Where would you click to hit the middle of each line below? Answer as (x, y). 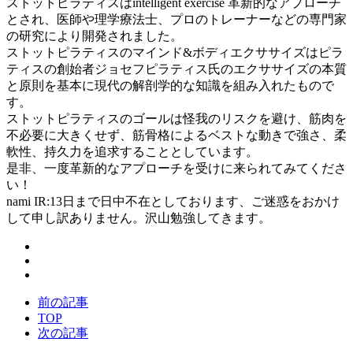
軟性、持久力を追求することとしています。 (132, 151)
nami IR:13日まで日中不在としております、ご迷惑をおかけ (173, 201)
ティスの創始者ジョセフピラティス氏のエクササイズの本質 (176, 69)
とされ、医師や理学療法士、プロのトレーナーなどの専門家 (176, 19)
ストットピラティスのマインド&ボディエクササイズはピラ (175, 52)
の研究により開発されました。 (95, 35)
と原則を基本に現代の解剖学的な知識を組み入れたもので (170, 85)
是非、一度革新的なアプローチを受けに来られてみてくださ (176, 168)
